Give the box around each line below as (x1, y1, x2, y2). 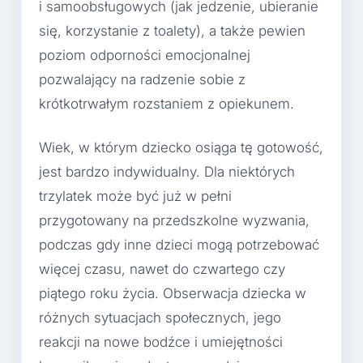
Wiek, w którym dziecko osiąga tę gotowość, (39, 139, 323, 156)
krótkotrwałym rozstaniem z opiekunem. (39, 96, 294, 113)
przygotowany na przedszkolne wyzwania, (39, 211, 310, 228)
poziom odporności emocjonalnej (39, 47, 250, 64)
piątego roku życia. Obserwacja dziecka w (39, 284, 306, 301)
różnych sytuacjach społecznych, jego (39, 309, 281, 326)
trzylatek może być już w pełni (39, 187, 232, 204)
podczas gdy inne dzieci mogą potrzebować (39, 236, 319, 253)
